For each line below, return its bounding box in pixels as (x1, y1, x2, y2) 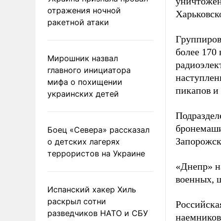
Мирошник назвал (47, 53, 118, 63)
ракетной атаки (47, 17, 109, 27)
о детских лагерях (47, 136, 120, 147)
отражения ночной (47, 5, 121, 15)
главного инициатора (47, 65, 131, 75)
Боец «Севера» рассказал (47, 124, 149, 135)
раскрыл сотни (47, 196, 106, 206)
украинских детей (47, 88, 119, 99)
